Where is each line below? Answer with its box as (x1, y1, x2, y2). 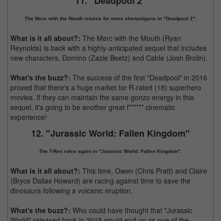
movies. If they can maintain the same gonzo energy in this (10, 92, 194, 102)
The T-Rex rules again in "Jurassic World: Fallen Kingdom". (39, 148, 182, 154)
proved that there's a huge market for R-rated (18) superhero (10, 82, 201, 92)
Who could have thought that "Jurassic (71, 205, 192, 215)
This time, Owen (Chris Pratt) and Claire (80, 166, 207, 176)
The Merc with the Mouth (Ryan (80, 33, 181, 43)
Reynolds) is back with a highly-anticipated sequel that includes (10, 43, 207, 53)
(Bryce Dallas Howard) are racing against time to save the (10, 176, 190, 185)
